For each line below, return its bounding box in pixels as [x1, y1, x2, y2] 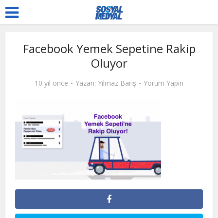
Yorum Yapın [144, 78, 183, 88]
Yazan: [75, 78, 98, 88]
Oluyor [91, 55, 127, 71]
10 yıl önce [35, 78, 68, 88]
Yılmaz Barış [98, 78, 136, 88]
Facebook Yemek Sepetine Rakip [22, 40, 196, 56]
